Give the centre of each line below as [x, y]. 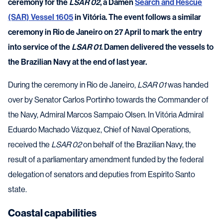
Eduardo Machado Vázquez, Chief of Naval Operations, [99, 130]
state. [17, 189]
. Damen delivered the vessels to [157, 47]
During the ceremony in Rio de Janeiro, [73, 85]
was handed [187, 85]
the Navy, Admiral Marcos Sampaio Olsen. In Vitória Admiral [106, 115]
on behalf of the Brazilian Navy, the [139, 145]
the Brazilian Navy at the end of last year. [77, 62]
